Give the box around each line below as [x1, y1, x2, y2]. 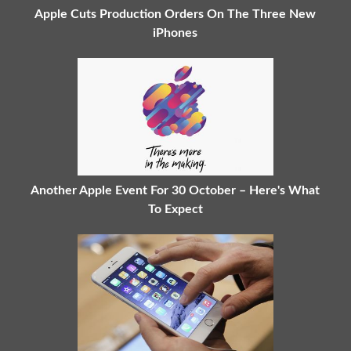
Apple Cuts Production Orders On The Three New [34, 8, 317, 20]
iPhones [153, 27, 198, 39]
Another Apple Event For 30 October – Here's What [31, 184, 320, 197]
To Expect [147, 203, 203, 215]
